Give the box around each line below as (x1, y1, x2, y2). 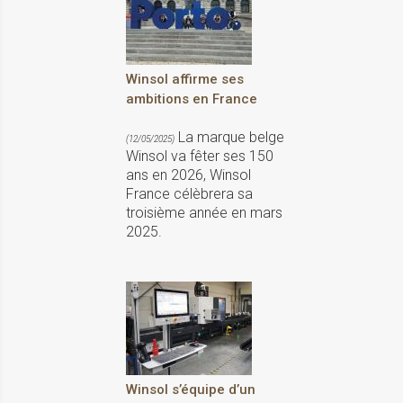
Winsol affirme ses (126, 70, 244, 87)
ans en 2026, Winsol (126, 166, 251, 184)
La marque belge (175, 128, 284, 146)
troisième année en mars (126, 203, 282, 221)
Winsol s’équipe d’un (126, 381, 255, 398)
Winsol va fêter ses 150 (126, 147, 273, 165)
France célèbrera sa (126, 184, 253, 202)
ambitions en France (126, 90, 257, 107)
